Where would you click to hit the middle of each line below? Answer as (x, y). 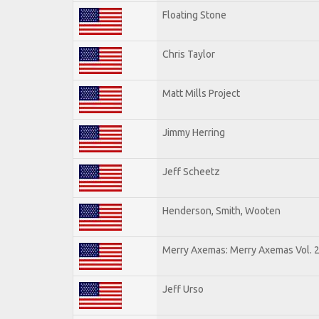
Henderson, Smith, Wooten (221, 210)
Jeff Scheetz (191, 171)
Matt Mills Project (201, 93)
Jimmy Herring (194, 132)
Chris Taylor (189, 54)
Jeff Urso (183, 289)
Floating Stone (194, 15)
